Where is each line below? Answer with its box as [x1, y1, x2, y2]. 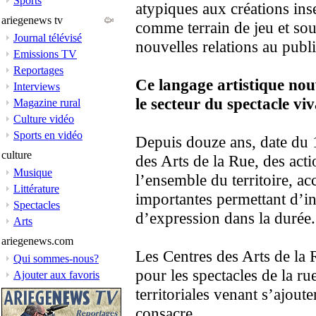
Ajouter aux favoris [13, 269, 99, 281]
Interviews [13, 80, 60, 92]
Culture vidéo [13, 113, 74, 125]
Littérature [13, 183, 59, 195]
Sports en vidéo [13, 129, 83, 141]
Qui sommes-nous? [13, 253, 99, 265]
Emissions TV [13, 48, 77, 60]
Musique [13, 166, 52, 178]
